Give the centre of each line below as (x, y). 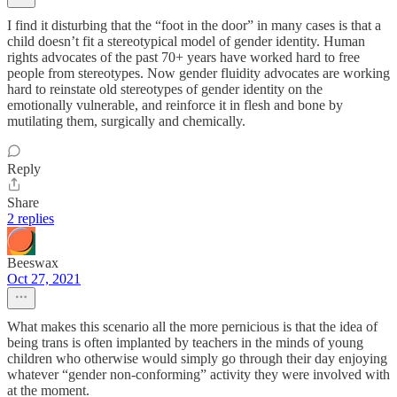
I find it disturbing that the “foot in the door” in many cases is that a (194, 26)
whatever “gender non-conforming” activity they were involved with (198, 375)
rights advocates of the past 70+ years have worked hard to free (183, 58)
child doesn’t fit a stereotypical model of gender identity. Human (186, 42)
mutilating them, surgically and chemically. (126, 121)
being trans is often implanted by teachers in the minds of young (185, 343)
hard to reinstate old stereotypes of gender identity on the (165, 90)
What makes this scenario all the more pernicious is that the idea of (192, 327)
